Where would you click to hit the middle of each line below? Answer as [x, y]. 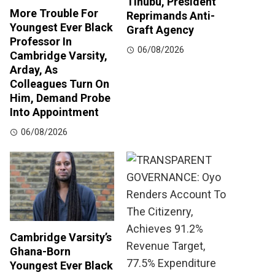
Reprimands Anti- [171, 16]
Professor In [41, 42]
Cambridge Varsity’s [61, 238]
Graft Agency [160, 30]
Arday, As [34, 70]
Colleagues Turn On [60, 84]
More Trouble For [54, 14]
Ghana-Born [40, 252]
